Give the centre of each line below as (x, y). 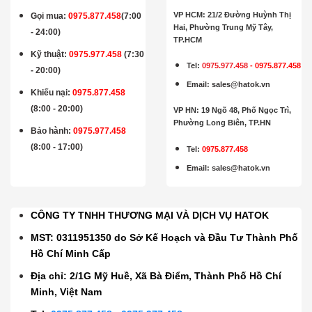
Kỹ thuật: (50, 54)
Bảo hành (50, 131)
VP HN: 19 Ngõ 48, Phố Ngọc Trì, (232, 110)
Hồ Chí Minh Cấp (71, 253)
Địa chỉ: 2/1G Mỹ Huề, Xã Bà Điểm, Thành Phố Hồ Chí (156, 275)
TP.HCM (188, 39)
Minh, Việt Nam (67, 291)
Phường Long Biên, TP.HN (222, 123)
